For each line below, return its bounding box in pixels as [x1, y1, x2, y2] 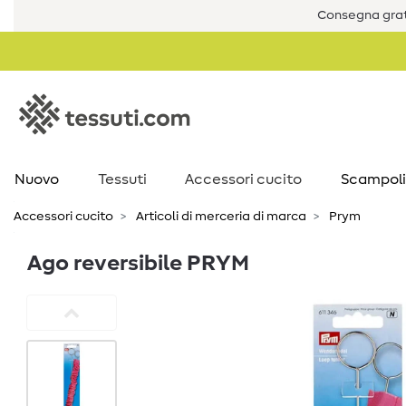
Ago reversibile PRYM [27, 253, 249, 275]
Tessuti [98, 172, 147, 187]
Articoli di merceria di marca [133, 210, 306, 223]
